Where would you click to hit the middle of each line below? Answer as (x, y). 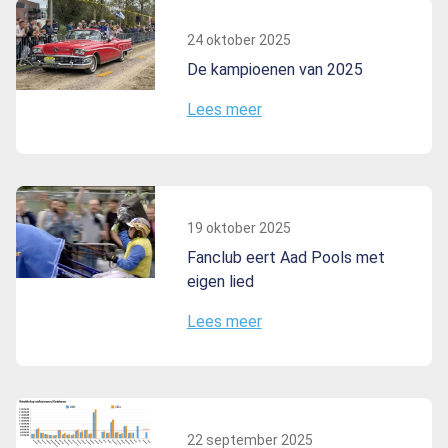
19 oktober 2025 (238, 227)
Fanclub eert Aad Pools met (285, 257)
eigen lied (220, 281)
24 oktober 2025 (238, 39)
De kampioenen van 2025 (274, 69)
